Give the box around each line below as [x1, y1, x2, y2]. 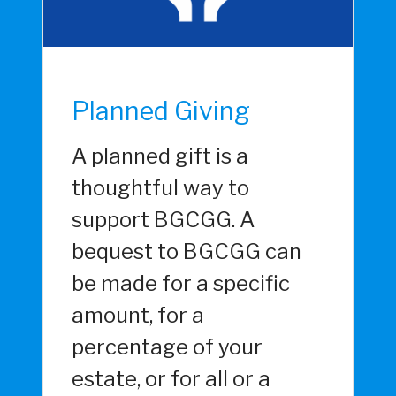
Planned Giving [72, 95, 250, 127]
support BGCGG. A [72, 207, 255, 233]
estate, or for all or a [72, 366, 270, 392]
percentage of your [72, 334, 263, 361]
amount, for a [72, 302, 204, 329]
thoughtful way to [72, 175, 249, 202]
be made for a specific [72, 270, 290, 297]
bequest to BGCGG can [72, 239, 301, 265]
